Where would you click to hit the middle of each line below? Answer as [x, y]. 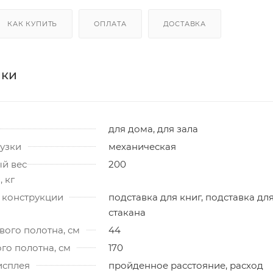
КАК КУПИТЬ [33, 23]
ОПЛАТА [110, 23]
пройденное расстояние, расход [186, 265]
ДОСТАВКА [185, 23]
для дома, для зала [153, 129]
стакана [127, 212]
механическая [142, 146]
